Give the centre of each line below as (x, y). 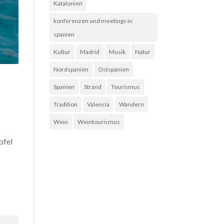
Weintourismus (98, 122)
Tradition (65, 104)
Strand (92, 87)
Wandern (131, 104)
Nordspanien (71, 69)
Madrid (89, 52)
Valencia (98, 104)
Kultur (62, 52)
